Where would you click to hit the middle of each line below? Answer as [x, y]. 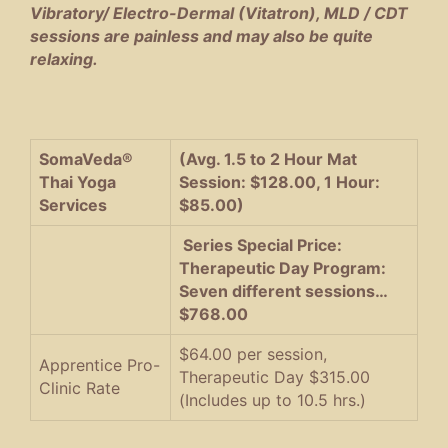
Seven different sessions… [283, 290]
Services [73, 204]
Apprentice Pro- [99, 364]
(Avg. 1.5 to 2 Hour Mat [268, 158]
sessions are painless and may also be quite [201, 36]
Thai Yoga [77, 181]
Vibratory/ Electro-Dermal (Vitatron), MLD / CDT [219, 13]
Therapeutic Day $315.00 [274, 376]
